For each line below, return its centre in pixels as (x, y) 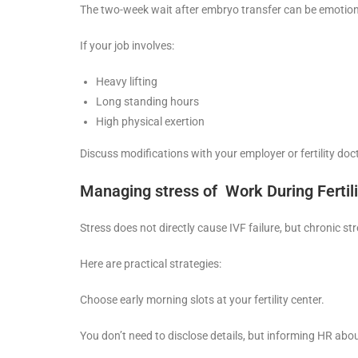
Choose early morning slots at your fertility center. (202, 299)
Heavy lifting (127, 81)
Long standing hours (147, 101)
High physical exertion (150, 121)
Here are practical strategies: (151, 263)
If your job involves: (127, 45)
